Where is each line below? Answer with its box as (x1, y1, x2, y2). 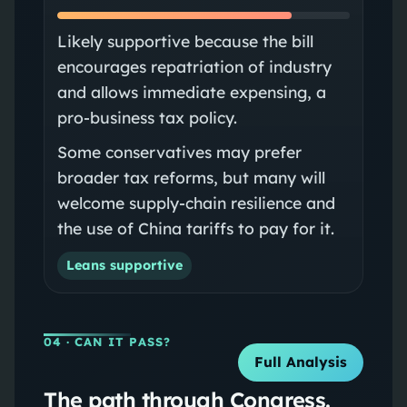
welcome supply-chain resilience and (56, 192, 335, 213)
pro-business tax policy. (56, 106, 237, 127)
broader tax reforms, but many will (56, 166, 325, 187)
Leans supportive (65, 256, 183, 273)
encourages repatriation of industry (56, 55, 332, 76)
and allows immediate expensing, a (56, 81, 326, 102)
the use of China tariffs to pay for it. (56, 217, 334, 238)
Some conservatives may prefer (56, 141, 302, 162)
